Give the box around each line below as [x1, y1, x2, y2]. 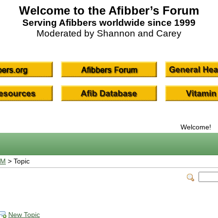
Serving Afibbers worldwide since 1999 [22, 18, 196, 28]
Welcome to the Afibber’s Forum [19, 4, 199, 17]
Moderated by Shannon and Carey [36, 28, 182, 38]
